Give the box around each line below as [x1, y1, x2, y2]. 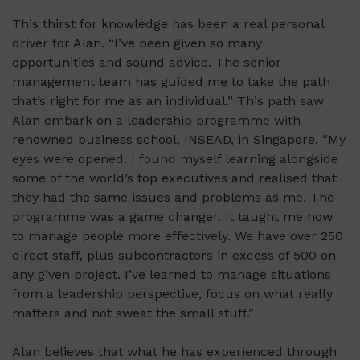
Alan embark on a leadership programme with [12, 112, 301, 129]
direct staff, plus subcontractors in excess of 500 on [12, 247, 336, 264]
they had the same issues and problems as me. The [12, 190, 334, 206]
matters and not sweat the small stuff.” [12, 305, 254, 321]
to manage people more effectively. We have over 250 [12, 228, 343, 244]
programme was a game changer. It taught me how [12, 209, 333, 225]
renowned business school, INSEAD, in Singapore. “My [12, 132, 346, 148]
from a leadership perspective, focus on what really [12, 286, 333, 302]
